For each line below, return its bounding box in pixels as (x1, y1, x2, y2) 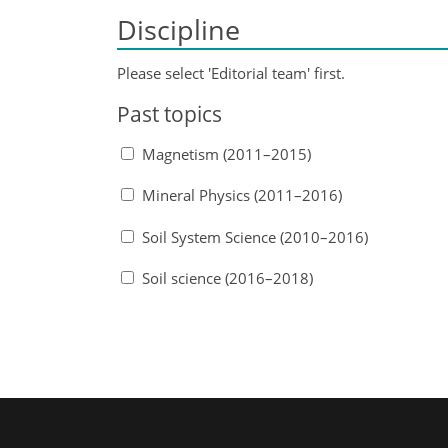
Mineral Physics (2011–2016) (141, 185, 342, 205)
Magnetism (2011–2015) (141, 143, 311, 164)
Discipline (117, 11, 240, 49)
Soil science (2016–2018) (141, 268, 313, 288)
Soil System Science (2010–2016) (141, 226, 368, 247)
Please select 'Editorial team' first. (117, 63, 345, 83)
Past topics (117, 100, 222, 128)
